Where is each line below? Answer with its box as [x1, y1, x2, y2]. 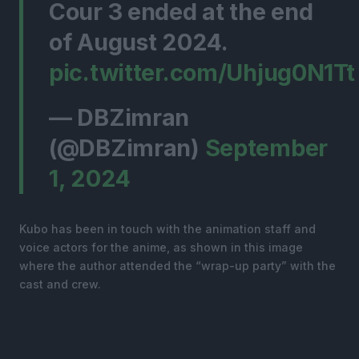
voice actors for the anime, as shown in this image [19, 240, 303, 254]
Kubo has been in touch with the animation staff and [19, 221, 316, 236]
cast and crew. [19, 276, 101, 291]
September [204, 133, 328, 162]
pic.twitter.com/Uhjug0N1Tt [49, 58, 355, 87]
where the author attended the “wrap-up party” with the [19, 258, 336, 272]
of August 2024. [49, 27, 228, 56]
